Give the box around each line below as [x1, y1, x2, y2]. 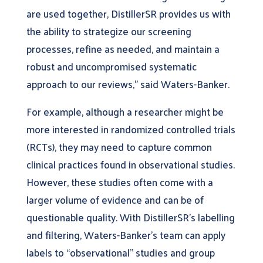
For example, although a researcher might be [26, 102, 224, 120]
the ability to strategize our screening [26, 22, 191, 40]
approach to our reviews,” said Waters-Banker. [26, 75, 230, 93]
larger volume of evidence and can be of [26, 190, 204, 208]
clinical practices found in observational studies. [26, 155, 235, 173]
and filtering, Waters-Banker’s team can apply [26, 225, 225, 244]
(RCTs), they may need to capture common [26, 137, 212, 156]
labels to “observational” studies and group [26, 243, 215, 261]
